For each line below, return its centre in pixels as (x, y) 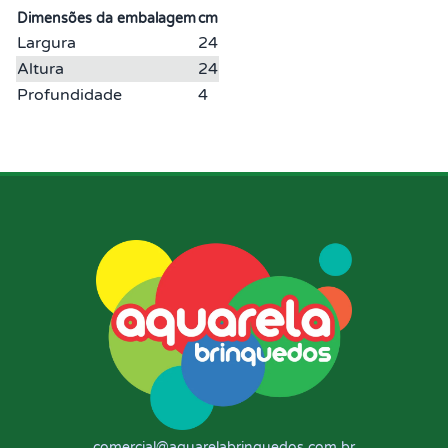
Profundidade (69, 94)
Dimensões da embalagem (106, 18)
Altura (40, 68)
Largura (46, 42)
